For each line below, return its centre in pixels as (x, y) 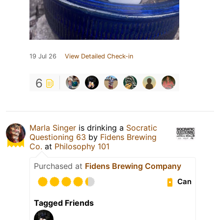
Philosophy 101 (82, 146)
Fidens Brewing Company (133, 166)
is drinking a (101, 127)
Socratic (142, 127)
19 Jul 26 (43, 56)
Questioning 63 (58, 137)
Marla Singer (53, 127)
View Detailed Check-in (99, 56)
